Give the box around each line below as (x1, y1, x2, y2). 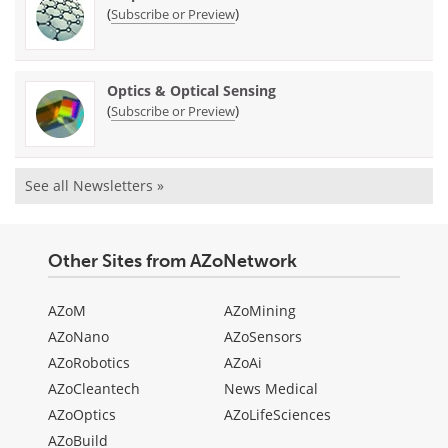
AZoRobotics (48, 352, 130, 372)
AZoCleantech (48, 378, 140, 398)
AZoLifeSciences (224, 404, 331, 424)
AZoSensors (224, 326, 302, 346)
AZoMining (224, 300, 296, 320)
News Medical (224, 378, 318, 398)
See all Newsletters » (25, 175, 164, 195)
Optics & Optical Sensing (107, 80, 276, 100)
